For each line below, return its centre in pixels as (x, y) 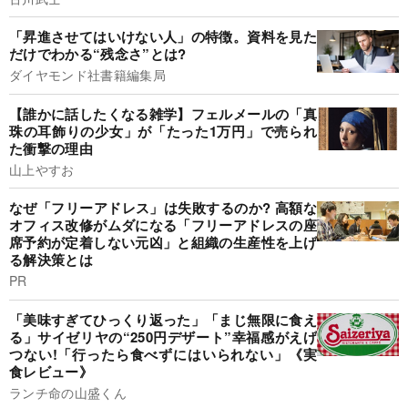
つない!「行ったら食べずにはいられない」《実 (163, 354)
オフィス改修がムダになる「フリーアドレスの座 (163, 225)
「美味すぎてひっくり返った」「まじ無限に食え (163, 319)
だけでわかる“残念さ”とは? (98, 54)
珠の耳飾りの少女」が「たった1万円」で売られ (163, 131)
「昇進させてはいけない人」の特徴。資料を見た (163, 37)
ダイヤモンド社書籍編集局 (87, 75)
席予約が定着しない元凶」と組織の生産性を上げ (163, 243)
